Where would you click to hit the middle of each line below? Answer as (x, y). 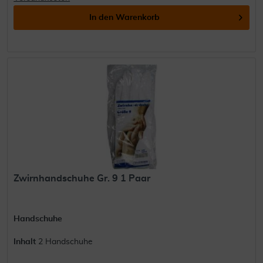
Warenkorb (138, 18)
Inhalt (26, 242)
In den (102, 18)
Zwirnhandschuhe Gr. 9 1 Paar (82, 178)
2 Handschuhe (66, 242)
